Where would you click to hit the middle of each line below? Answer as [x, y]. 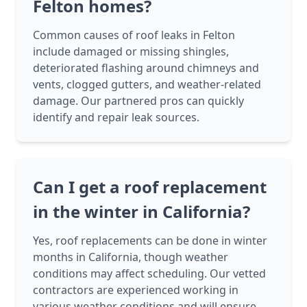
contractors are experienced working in [136, 290]
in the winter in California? [142, 212]
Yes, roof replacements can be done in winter [150, 241]
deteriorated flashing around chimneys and [146, 68]
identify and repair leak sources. [116, 118]
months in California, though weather [131, 257]
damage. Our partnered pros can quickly [138, 101]
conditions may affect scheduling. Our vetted [149, 274]
